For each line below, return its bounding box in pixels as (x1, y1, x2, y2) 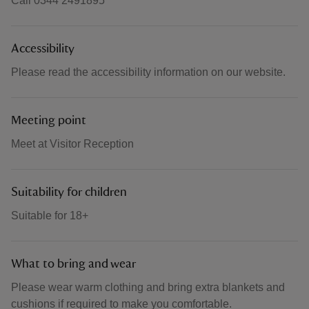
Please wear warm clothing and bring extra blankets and (11, 281, 285, 293)
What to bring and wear (11, 258, 137, 270)
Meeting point (11, 114, 86, 127)
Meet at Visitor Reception (11, 138, 134, 150)
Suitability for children (11, 186, 127, 199)
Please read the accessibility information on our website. (11, 66, 286, 78)
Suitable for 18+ (11, 210, 88, 221)
